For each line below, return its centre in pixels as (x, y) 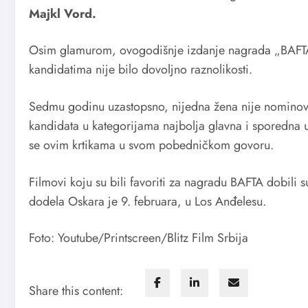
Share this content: (76, 290)
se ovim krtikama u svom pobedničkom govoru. (151, 145)
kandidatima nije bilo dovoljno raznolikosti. (141, 70)
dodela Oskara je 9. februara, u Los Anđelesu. (147, 201)
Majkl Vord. (63, 13)
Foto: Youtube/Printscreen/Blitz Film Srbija (139, 238)
